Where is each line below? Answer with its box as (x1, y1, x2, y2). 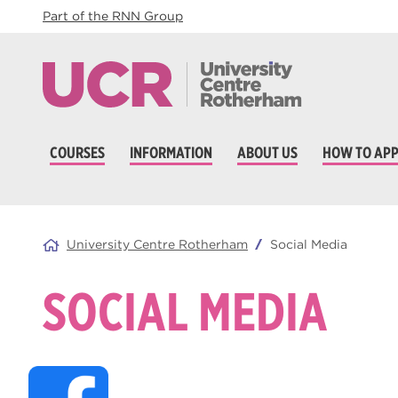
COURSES (50, 143, 105, 162)
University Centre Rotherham (67, 237, 248, 251)
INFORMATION (130, 143, 212, 162)
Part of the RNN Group (43, 9, 183, 23)
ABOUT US (237, 143, 298, 162)
